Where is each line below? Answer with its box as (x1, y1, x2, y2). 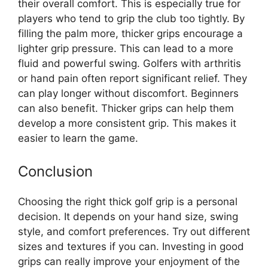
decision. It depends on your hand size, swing (18, 211, 238, 223)
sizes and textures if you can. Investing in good (18, 240, 244, 253)
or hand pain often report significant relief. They (18, 72, 247, 84)
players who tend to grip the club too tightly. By (18, 12, 245, 25)
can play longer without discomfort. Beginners (18, 87, 239, 99)
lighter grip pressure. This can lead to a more (18, 42, 233, 54)
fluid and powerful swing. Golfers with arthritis (18, 57, 241, 69)
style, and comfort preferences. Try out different (18, 226, 250, 238)
